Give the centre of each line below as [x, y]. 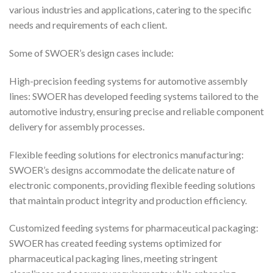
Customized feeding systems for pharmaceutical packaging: [134, 228]
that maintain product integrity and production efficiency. [128, 200]
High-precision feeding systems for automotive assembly [128, 80]
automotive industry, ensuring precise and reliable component [136, 111]
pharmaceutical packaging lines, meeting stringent [113, 258]
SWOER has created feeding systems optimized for [115, 243]
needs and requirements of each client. [88, 25]
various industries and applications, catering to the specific [130, 10]
